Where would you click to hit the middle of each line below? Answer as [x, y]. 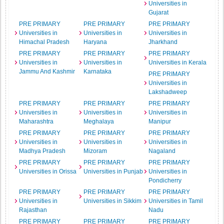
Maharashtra [36, 121]
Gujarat [158, 12]
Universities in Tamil [175, 201]
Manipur [159, 121]
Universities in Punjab [113, 171]
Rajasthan [33, 210]
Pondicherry [165, 180]
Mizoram [95, 151]
